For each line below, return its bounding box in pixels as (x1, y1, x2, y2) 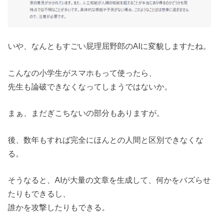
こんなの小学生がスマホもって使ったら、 (8, 68, 157, 77)
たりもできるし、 (8, 189, 71, 198)
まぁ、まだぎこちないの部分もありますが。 (8, 109, 165, 118)
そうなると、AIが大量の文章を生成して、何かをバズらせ (8, 175, 211, 184)
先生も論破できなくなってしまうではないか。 (8, 82, 173, 91)
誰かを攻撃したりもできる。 (8, 202, 110, 212)
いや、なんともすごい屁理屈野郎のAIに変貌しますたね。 (8, 42, 211, 51)
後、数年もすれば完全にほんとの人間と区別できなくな (8, 135, 204, 144)
